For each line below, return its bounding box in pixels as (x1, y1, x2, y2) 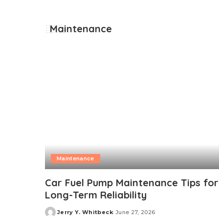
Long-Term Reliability (45, 189, 147, 201)
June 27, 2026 (115, 209, 155, 216)
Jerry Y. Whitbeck (57, 209, 113, 216)
